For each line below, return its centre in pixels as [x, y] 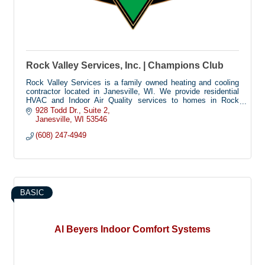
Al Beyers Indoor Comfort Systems [132, 229]
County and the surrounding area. [83, 109]
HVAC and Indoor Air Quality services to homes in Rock [132, 101]
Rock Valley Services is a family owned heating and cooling [132, 83]
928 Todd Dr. [57, 110]
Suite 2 [96, 110]
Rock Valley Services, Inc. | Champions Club [125, 66]
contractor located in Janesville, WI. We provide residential [132, 92]
